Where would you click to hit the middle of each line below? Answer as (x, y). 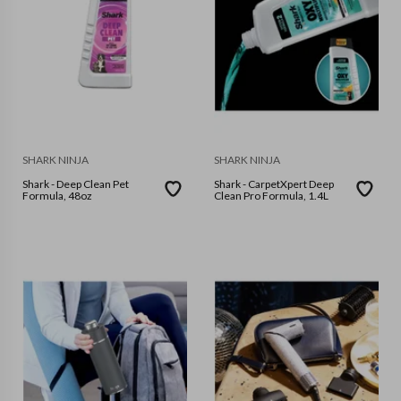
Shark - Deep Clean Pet (37, 184)
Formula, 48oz (57, 196)
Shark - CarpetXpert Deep (231, 184)
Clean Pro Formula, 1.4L (271, 196)
